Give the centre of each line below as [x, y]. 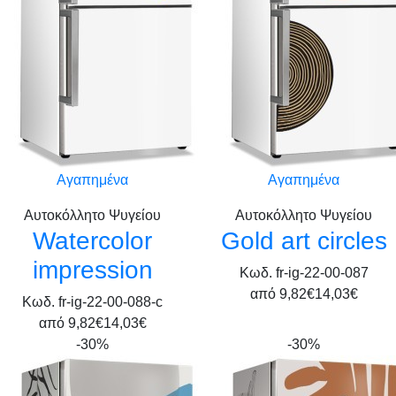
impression [92, 270]
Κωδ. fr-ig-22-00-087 [304, 273]
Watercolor [92, 241]
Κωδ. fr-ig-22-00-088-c [92, 302]
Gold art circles [304, 241]
